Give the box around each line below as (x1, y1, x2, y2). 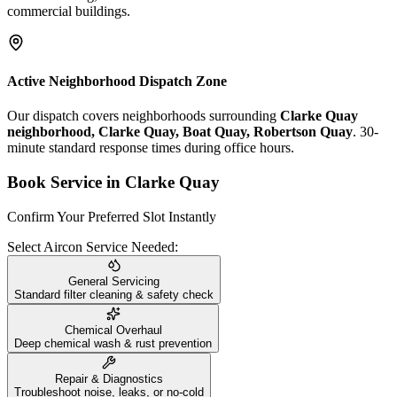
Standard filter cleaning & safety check (14, 287, 214, 301)
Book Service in (7, 173, 125, 192)
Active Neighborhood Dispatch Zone (7, 74, 227, 90)
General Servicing (68, 274, 160, 288)
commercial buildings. (7, 3, 130, 19)
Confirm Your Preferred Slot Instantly (7, 208, 216, 224)
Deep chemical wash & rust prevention (14, 336, 212, 350)
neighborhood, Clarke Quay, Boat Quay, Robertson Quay (7, 124, 353, 140)
